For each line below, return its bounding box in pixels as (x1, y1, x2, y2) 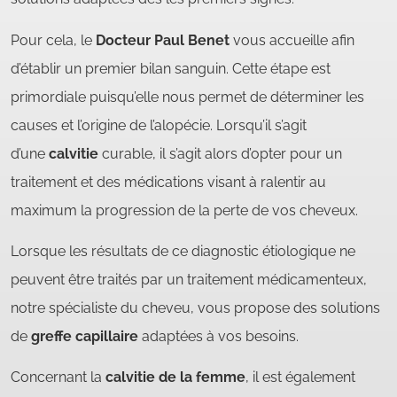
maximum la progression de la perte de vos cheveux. (11, 201, 358, 219)
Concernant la (11, 369, 105, 386)
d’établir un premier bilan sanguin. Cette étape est (11, 59, 331, 77)
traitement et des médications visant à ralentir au (11, 173, 326, 191)
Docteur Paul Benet (96, 31, 230, 49)
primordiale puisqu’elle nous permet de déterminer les (11, 88, 364, 105)
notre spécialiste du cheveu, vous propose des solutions (11, 299, 380, 316)
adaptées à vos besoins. (138, 327, 299, 345)
